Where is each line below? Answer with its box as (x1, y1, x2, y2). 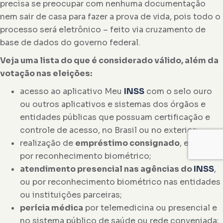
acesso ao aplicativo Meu (20, 86, 124, 97)
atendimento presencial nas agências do (20, 164, 194, 174)
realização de (20, 138, 75, 148)
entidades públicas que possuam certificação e (20, 112, 210, 122)
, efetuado (180, 138, 221, 148)
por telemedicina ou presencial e (83, 203, 217, 213)
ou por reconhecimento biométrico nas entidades (20, 177, 221, 187)
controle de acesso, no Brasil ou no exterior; (20, 125, 198, 135)
